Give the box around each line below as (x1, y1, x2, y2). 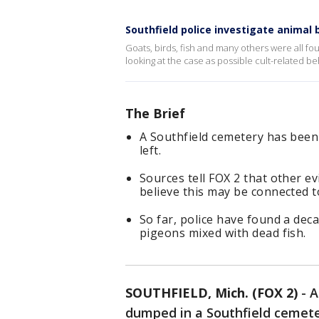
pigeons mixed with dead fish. (140, 225, 306, 241)
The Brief (125, 105, 185, 122)
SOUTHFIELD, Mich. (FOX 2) (125, 284, 298, 301)
